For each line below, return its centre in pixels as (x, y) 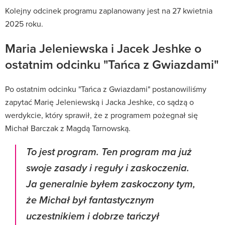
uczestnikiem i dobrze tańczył (93, 216)
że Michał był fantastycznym (90, 200)
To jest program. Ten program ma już (109, 152)
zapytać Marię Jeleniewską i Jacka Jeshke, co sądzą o (99, 102)
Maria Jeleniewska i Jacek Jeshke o (103, 48)
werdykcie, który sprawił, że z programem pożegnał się (101, 115)
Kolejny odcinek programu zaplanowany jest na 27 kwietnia (109, 10)
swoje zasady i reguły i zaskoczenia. (108, 168)
